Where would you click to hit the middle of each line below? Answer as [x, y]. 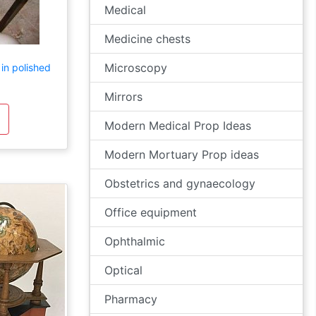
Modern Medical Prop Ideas [178, 126]
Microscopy [136, 68]
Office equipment [151, 212]
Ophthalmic [135, 241]
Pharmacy [131, 299]
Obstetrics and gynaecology [180, 183]
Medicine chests [147, 39]
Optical [123, 270]
